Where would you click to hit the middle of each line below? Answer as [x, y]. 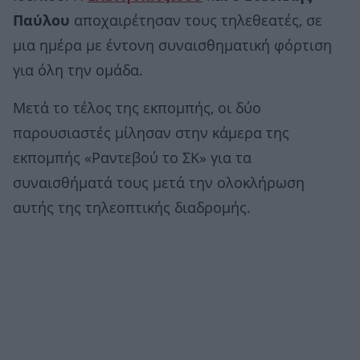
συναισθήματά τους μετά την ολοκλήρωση [159, 184]
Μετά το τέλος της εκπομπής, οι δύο [137, 109]
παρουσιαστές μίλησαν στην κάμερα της [151, 134]
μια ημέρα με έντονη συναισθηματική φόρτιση [172, 46]
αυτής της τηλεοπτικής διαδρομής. [132, 209]
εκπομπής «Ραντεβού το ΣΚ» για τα [132, 159]
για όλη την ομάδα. [78, 71]
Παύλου [41, 21]
